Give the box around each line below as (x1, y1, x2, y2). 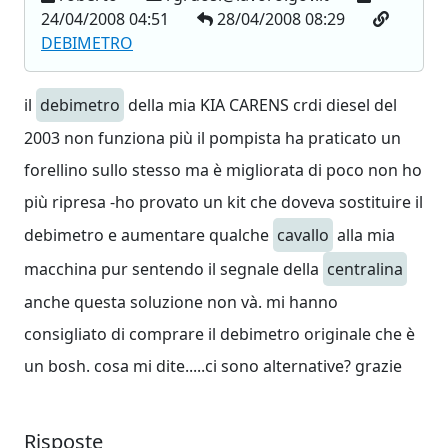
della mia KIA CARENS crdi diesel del (124, 94, 397, 116)
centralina (327, 258, 403, 280)
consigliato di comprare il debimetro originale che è (24, 323, 415, 345)
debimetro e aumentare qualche (24, 224, 273, 246)
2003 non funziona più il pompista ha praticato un (24, 127, 401, 149)
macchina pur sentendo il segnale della (24, 258, 323, 280)
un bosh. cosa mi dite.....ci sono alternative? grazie (24, 355, 402, 377)
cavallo (277, 224, 329, 246)
